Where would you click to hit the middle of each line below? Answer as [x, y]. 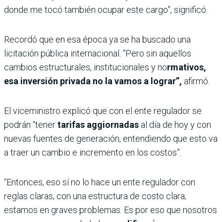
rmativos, [187, 67]
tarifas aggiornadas [98, 124]
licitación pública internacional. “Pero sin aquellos [98, 53]
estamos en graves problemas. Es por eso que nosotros [111, 210]
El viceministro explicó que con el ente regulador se [103, 111]
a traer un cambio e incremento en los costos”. [93, 152]
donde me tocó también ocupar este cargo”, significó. [106, 9]
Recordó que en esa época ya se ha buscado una [97, 39]
